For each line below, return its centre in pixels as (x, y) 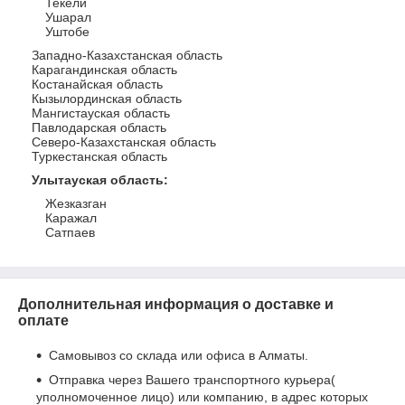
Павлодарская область (99, 127)
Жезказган (76, 203)
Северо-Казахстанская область (124, 142)
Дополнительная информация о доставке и (176, 304)
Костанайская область (97, 84)
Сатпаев (70, 232)
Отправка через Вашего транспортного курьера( (192, 380)
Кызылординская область (107, 99)
